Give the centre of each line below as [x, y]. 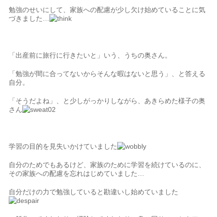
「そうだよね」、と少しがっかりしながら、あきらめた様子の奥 [107, 101]
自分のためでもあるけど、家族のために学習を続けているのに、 [107, 165]
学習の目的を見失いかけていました [63, 146]
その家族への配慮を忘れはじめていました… [77, 173]
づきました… [29, 18]
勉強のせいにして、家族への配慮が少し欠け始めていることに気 [107, 10]
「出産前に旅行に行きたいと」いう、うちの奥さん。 [90, 55]
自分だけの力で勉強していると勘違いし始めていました [94, 192]
